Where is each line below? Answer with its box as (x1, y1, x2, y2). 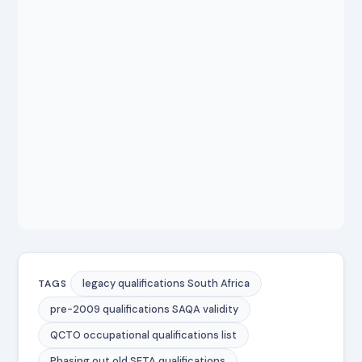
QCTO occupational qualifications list (50, 328, 238, 343)
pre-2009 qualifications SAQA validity (50, 302, 239, 317)
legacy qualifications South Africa (82, 276, 250, 291)
